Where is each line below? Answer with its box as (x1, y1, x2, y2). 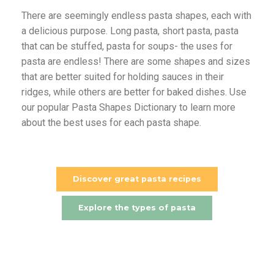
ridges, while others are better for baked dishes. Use (21, 86, 246, 98)
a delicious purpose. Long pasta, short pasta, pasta (21, 25, 239, 37)
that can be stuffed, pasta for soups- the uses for (21, 40, 232, 52)
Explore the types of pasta (78, 203, 196, 212)
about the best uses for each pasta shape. (21, 117, 201, 128)
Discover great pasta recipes (73, 174, 201, 183)
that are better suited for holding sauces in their (21, 71, 224, 83)
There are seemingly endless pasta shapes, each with (21, 10, 251, 21)
